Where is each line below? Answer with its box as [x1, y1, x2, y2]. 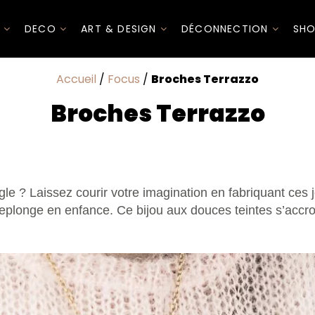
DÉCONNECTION [181, 21, 272, 36]
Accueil [56, 71, 96, 87]
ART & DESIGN [81, 21, 160, 36]
